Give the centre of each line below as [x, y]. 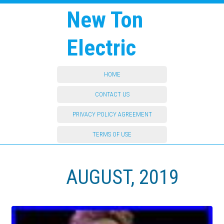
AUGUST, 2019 [123, 177]
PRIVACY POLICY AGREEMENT [112, 114]
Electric [101, 48]
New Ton [105, 20]
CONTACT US [112, 94]
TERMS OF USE [112, 134]
